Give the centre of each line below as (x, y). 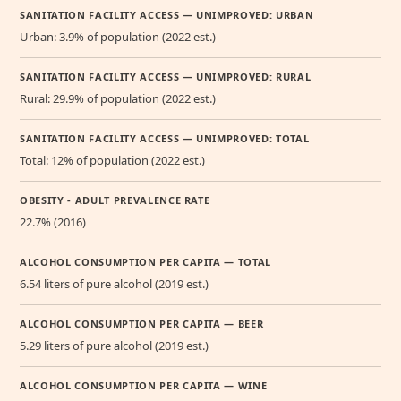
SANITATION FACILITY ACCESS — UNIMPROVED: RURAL (166, 77)
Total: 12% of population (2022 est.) (112, 161)
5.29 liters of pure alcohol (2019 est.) (114, 346)
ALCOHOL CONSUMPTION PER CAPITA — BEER (142, 324)
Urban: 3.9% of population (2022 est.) (118, 37)
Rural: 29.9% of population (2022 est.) (118, 99)
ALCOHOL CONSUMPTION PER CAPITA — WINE (144, 386)
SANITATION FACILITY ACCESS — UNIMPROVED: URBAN (167, 15)
